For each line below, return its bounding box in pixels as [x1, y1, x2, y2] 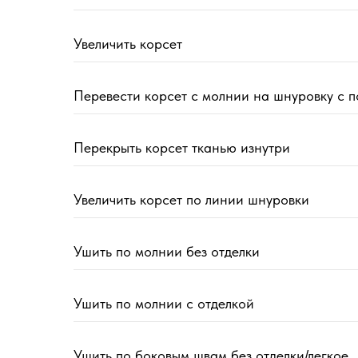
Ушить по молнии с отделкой [74, 295, 254, 312]
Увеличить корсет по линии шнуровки [74, 191, 309, 209]
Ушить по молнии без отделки [74, 243, 260, 261]
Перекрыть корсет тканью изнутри [74, 139, 290, 157]
